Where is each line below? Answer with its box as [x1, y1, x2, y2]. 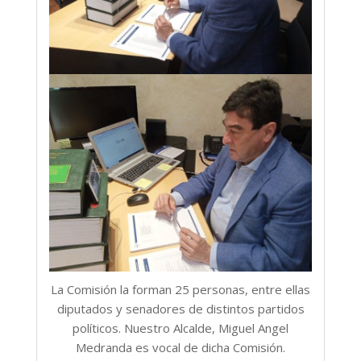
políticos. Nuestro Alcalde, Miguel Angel [73, 319, 288, 336]
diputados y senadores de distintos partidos [56, 300, 305, 317]
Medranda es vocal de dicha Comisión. [76, 338, 285, 355]
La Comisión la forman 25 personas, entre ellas [51, 280, 310, 297]
